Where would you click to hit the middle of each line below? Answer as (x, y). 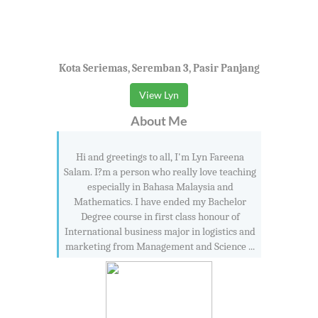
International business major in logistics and (160, 231)
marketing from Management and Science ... (160, 246)
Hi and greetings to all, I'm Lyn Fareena (160, 157)
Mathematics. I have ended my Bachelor (160, 201)
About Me (159, 120)
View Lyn (159, 94)
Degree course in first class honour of (160, 216)
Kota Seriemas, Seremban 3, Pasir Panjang (159, 68)
